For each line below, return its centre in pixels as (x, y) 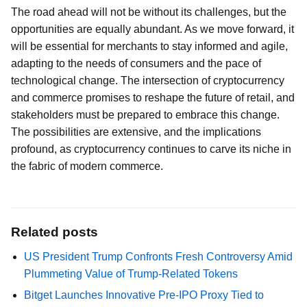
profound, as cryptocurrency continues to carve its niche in (151, 149)
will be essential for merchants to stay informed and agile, (149, 46)
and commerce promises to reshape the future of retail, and (153, 98)
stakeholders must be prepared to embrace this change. (145, 115)
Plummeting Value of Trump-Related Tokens (131, 274)
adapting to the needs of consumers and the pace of (136, 63)
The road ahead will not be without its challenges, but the (149, 12)
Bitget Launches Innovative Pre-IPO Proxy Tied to (144, 295)
